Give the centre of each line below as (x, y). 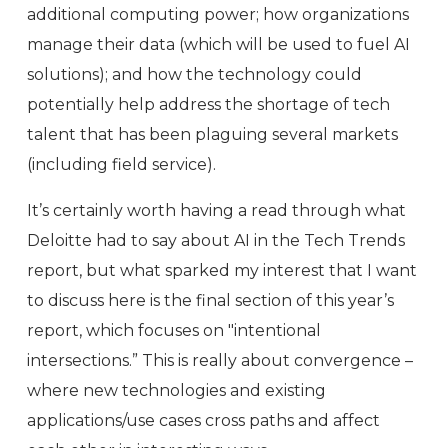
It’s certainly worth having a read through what (216, 210)
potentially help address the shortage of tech (208, 104)
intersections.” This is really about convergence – (220, 360)
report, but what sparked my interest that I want (222, 270)
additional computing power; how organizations (218, 14)
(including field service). (121, 164)
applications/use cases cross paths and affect (203, 420)
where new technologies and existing (176, 390)
